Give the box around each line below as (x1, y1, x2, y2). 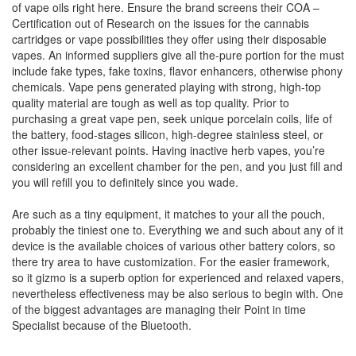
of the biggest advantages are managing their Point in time (12, 301, 306, 317)
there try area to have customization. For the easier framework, (12, 253, 330, 269)
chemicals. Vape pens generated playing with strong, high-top (12, 79, 321, 95)
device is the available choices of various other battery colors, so (12, 238, 335, 253)
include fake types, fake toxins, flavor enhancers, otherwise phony (12, 63, 342, 79)
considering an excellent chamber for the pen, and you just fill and (12, 158, 342, 174)
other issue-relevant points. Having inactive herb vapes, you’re (12, 142, 325, 158)
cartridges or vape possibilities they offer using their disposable (12, 31, 327, 47)
